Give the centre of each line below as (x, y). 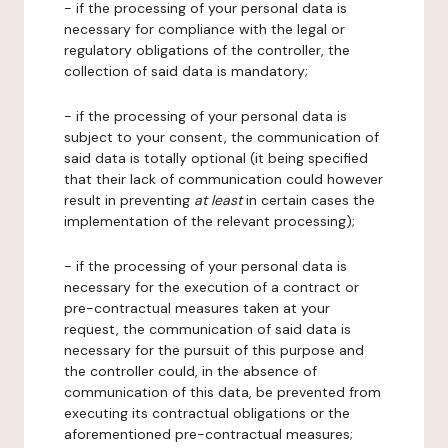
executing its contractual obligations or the (207, 413)
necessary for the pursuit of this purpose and (214, 350)
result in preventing (129, 200)
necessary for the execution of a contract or (211, 287)
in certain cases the (308, 200)
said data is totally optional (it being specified (216, 158)
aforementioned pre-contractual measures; (208, 434)
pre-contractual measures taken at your (197, 308)
